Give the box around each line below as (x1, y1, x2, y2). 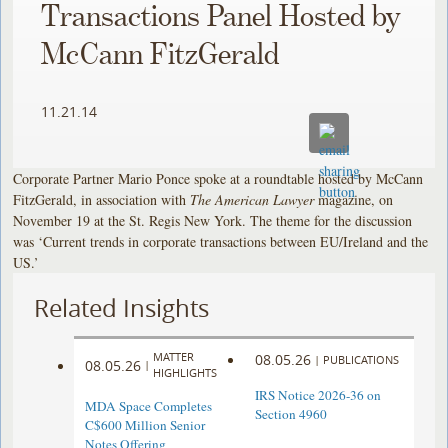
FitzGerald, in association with (13, 189, 191, 209)
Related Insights (34, 291, 210, 324)
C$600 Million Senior (85, 416, 206, 435)
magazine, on (314, 189, 394, 209)
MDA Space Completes (85, 397, 213, 416)
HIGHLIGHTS (153, 365, 218, 381)
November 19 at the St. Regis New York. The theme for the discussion (13, 210, 413, 230)
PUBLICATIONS (322, 351, 399, 367)
